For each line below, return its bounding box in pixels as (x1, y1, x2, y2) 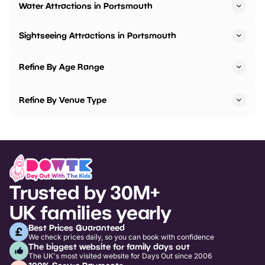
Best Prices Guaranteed (28, 222, 125, 232)
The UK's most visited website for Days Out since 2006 (28, 251, 212, 260)
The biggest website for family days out (28, 241, 190, 251)
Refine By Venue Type (19, 94, 106, 105)
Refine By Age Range (19, 61, 104, 72)
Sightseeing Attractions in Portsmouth (19, 30, 176, 40)
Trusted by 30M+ (9, 180, 160, 203)
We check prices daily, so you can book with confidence (28, 232, 214, 241)
